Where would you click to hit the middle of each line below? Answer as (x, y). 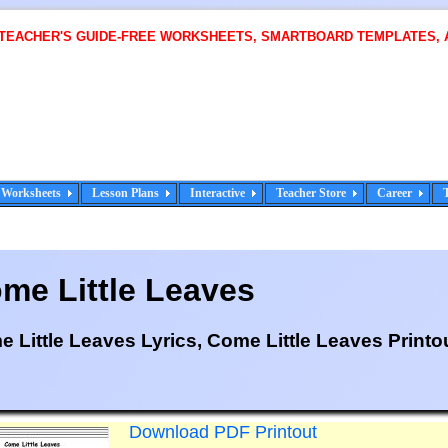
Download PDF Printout (223, 432)
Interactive (217, 193)
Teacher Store (311, 193)
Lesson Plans (125, 193)
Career (394, 193)
